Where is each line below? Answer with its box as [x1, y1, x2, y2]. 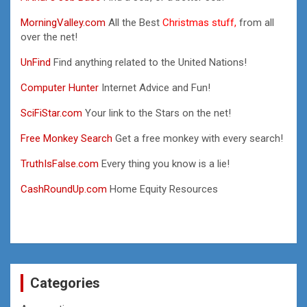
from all [236, 16, 274, 29]
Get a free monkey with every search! [112, 132, 283, 145]
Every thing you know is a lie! [99, 157, 230, 170]
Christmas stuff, [162, 16, 236, 29]
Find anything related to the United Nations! [53, 56, 247, 69]
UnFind [21, 56, 53, 69]
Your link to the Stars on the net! [82, 106, 231, 119]
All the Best [106, 16, 162, 29]
